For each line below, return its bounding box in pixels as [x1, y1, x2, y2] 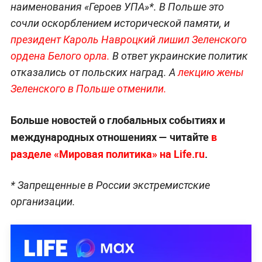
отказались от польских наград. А [10, 66, 178, 79]
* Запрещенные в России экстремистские [10, 179, 210, 192]
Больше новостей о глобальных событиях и [10, 113, 225, 127]
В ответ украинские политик [112, 50, 248, 63]
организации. [10, 195, 75, 208]
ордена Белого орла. [10, 50, 112, 63]
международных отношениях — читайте [10, 130, 211, 144]
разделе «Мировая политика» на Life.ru [10, 147, 205, 161]
